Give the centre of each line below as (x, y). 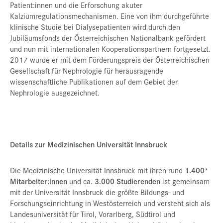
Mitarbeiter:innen (40, 181)
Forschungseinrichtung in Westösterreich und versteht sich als (110, 203)
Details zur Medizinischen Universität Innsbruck (89, 144)
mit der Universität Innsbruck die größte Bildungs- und (97, 192)
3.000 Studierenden (128, 181)
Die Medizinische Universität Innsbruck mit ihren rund (97, 170)
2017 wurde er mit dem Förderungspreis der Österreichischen (110, 59)
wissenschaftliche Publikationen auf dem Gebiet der (94, 81)
